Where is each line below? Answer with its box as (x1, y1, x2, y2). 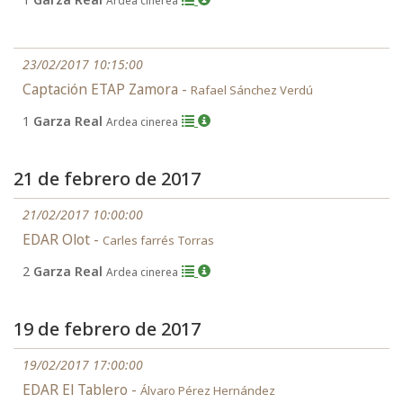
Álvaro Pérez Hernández (140, 382, 275, 399)
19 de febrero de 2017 (13, 317, 201, 341)
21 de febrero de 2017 (13, 166, 201, 191)
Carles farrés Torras (103, 232, 214, 248)
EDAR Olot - (22, 230, 103, 249)
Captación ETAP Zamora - (22, 80, 191, 99)
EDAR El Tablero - (22, 381, 140, 399)
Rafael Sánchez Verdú (191, 82, 313, 98)
